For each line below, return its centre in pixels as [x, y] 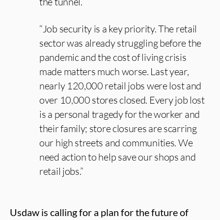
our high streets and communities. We [116, 143]
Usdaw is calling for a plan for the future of [99, 212]
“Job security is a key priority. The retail [118, 29]
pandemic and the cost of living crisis [113, 57]
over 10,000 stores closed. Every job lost [122, 100]
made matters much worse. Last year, [114, 71]
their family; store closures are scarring [118, 128]
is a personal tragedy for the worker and [120, 114]
